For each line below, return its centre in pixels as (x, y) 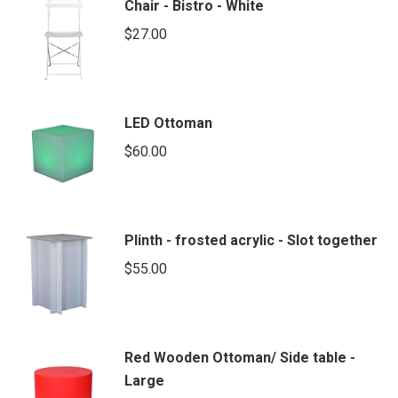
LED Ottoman (168, 123)
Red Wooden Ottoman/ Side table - (240, 357)
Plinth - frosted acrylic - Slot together (251, 240)
